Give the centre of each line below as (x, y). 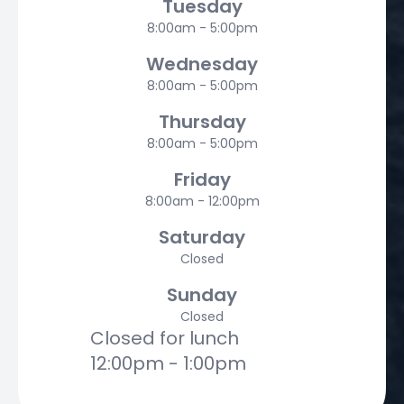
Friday (202, 180)
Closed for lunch (165, 339)
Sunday (202, 295)
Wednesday (202, 64)
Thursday (202, 122)
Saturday (202, 238)
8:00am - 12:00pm (202, 202)
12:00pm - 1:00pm (168, 364)
